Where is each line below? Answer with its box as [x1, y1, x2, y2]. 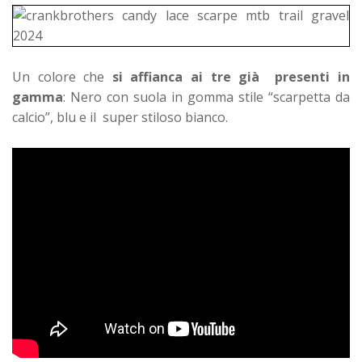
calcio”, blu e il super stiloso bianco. [12, 107, 228, 126]
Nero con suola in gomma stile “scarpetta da [70, 87, 350, 106]
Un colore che [12, 67, 105, 86]
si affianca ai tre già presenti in [104, 67, 351, 86]
